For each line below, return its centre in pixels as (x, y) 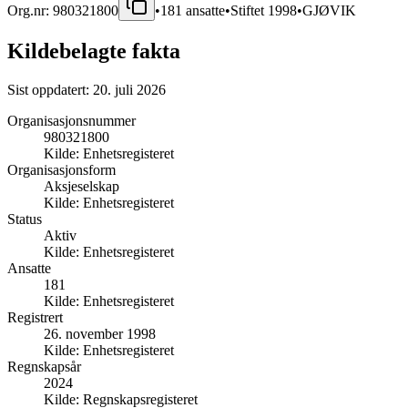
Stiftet (249, 10)
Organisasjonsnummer (71, 120)
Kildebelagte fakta (94, 51)
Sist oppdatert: (50, 89)
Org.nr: (30, 10)
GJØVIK (329, 10)
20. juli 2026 (129, 89)
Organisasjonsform (61, 169)
